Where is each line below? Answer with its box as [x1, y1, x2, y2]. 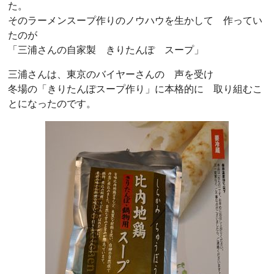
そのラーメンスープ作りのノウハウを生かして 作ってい [8, 14, 262, 26]
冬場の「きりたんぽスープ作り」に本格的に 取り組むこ [8, 83, 262, 95]
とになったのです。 [8, 97, 106, 109]
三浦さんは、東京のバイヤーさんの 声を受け [8, 68, 213, 80]
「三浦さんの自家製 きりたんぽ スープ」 [8, 43, 204, 56]
